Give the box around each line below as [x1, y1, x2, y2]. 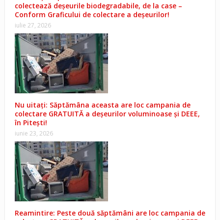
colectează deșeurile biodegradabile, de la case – [14, 1, 182, 11]
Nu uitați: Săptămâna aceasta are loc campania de [14, 100, 191, 110]
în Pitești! [14, 118, 47, 128]
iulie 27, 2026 [14, 21, 51, 30]
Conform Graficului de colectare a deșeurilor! [14, 10, 169, 20]
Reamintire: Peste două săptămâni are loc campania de [14, 208, 205, 218]
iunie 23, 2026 [14, 129, 53, 138]
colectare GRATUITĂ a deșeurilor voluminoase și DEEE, [14, 109, 200, 119]
